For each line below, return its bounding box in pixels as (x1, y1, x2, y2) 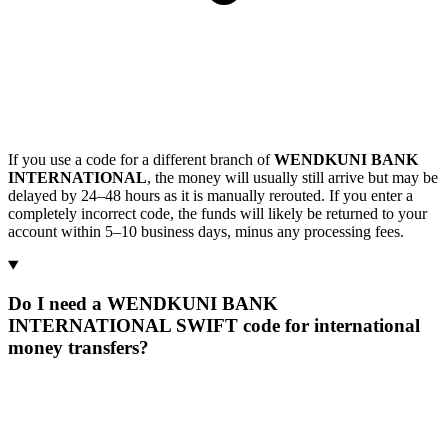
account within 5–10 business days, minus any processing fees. (8, 222, 404, 240)
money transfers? (8, 337, 149, 359)
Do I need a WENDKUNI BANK (8, 293, 278, 315)
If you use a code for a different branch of (8, 150, 274, 168)
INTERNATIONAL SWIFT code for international (8, 315, 420, 337)
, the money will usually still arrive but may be (147, 168, 438, 186)
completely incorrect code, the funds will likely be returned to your (8, 204, 427, 222)
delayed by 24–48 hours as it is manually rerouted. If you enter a (8, 186, 413, 204)
